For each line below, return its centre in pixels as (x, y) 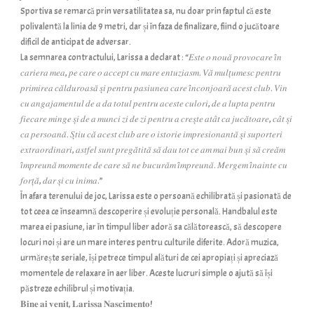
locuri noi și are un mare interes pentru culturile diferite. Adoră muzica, (150, 243)
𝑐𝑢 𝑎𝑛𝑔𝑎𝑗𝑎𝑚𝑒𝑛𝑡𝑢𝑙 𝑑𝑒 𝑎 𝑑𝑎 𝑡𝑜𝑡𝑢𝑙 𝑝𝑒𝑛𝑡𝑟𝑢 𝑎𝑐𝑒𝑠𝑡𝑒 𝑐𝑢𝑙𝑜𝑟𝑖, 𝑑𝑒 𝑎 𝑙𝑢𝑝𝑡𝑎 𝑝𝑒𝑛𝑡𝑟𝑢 (148, 104)
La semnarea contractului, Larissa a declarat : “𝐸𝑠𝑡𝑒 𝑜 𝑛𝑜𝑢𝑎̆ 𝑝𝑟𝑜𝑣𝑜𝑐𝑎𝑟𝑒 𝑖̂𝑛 (151, 57)
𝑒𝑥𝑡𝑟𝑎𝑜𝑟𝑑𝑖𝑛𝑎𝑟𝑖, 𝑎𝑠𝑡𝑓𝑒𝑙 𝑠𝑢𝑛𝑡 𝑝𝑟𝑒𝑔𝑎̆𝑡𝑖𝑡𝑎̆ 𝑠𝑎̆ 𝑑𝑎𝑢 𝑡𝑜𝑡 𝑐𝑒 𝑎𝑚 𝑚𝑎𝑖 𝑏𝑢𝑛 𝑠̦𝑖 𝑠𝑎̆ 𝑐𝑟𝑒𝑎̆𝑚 (153, 150)
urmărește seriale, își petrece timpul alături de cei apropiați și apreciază (149, 258)
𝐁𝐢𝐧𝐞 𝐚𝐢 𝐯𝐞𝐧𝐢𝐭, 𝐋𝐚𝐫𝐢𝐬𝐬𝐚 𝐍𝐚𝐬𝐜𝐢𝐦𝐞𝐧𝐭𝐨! (86, 304)
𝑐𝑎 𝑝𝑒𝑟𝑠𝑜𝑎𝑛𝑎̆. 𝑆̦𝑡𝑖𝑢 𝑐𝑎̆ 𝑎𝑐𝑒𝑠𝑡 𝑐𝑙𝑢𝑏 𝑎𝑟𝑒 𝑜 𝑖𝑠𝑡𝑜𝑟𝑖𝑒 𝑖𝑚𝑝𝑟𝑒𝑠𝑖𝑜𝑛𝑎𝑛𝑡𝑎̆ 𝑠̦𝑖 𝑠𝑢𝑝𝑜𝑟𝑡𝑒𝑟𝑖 (151, 135)
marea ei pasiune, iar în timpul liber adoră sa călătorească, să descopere (151, 227)
